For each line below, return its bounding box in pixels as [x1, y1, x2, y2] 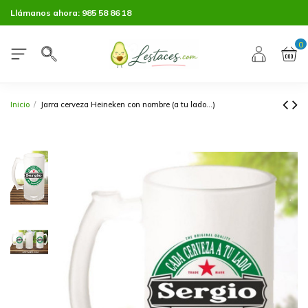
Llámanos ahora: [10, 7, 82, 18]
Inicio [10, 100, 30, 110]
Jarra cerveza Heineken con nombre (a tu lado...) [40, 100, 215, 110]
